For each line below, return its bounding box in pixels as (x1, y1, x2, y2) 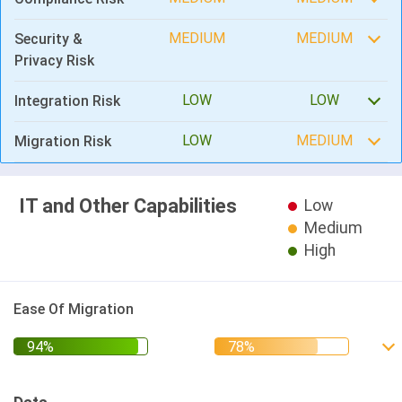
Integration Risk (14, 92, 120, 109)
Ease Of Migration (13, 301, 134, 318)
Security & (14, 31, 83, 48)
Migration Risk (14, 133, 111, 150)
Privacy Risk (14, 52, 94, 69)
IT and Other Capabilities (19, 195, 237, 217)
